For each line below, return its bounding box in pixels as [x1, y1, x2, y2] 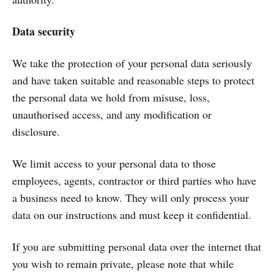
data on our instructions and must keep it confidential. [12, 207, 251, 222]
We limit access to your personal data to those [12, 156, 216, 171]
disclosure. [12, 124, 60, 139]
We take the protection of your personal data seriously [12, 56, 252, 70]
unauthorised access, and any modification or [12, 107, 212, 122]
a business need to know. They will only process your [12, 190, 249, 205]
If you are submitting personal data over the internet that [12, 239, 261, 254]
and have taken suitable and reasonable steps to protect [12, 73, 254, 87]
